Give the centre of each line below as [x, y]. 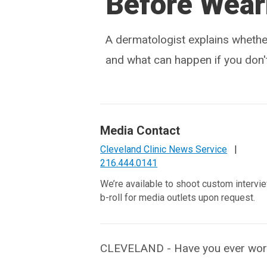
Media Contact [140, 131]
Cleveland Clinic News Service [164, 149]
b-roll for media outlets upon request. [178, 198]
